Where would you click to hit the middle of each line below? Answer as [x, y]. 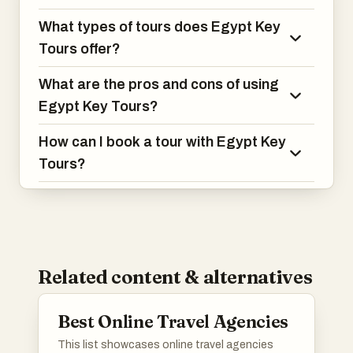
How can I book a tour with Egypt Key [162, 142]
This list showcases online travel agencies [165, 345]
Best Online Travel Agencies [173, 321]
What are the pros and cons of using [159, 84]
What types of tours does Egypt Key [160, 27]
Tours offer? [80, 49]
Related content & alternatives [175, 277]
